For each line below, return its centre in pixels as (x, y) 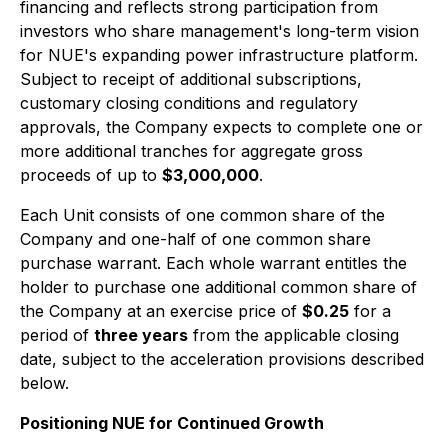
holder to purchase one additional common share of (218, 287)
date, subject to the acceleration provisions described (222, 359)
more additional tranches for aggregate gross (191, 151)
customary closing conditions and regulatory (189, 103)
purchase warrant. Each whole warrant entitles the (213, 263)
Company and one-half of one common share (195, 239)
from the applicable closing (293, 335)
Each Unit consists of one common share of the (202, 215)
